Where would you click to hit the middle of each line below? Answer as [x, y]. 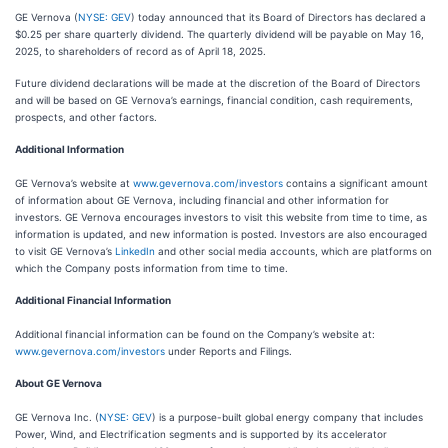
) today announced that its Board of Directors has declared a [278, 17]
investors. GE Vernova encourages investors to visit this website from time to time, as [221, 217]
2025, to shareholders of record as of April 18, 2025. [140, 51]
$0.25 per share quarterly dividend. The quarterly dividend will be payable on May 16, [219, 34]
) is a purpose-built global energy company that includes [287, 417]
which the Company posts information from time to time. [151, 268]
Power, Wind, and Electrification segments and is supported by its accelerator [201, 434]
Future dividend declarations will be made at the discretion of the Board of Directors [217, 83]
